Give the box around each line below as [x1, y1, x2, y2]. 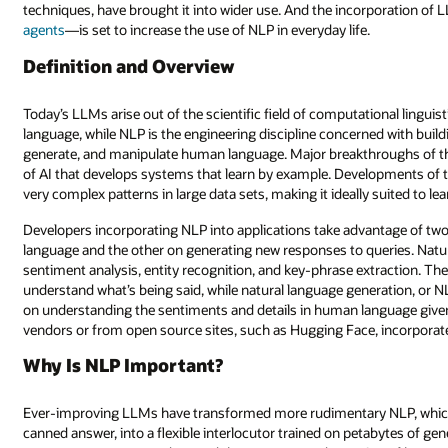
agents [23, 20, 66, 40]
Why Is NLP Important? [23, 353, 224, 378]
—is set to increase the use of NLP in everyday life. [65, 20, 371, 40]
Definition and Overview [23, 53, 236, 78]
